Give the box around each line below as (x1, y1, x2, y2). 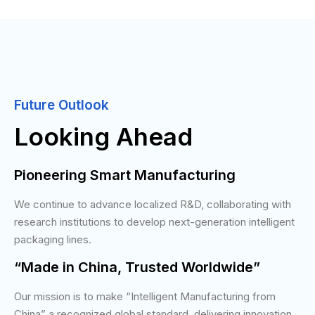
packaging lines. (14, 232, 91, 246)
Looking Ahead (14, 121, 193, 151)
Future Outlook (14, 96, 109, 113)
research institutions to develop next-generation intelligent (14, 214, 295, 229)
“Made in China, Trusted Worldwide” (14, 258, 260, 276)
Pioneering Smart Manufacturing (14, 166, 236, 184)
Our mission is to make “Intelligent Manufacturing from (14, 289, 276, 303)
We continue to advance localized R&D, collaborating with (14, 197, 291, 211)
